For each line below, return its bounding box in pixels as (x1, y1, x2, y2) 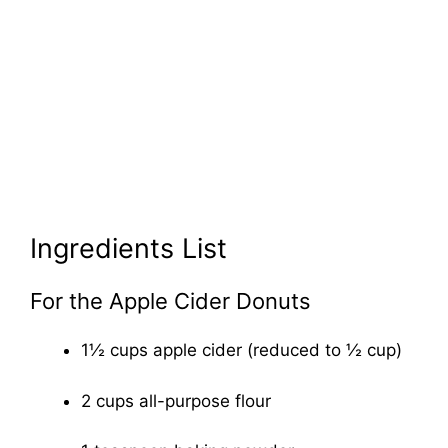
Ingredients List (30, 232, 227, 266)
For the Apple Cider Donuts (30, 288, 311, 315)
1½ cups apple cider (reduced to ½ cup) (81, 340, 402, 361)
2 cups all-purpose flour (81, 390, 271, 411)
